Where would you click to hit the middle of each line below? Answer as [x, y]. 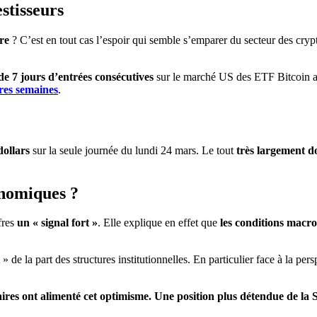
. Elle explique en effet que [159, 223]
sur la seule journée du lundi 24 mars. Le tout [133, 150]
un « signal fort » [57, 223]
